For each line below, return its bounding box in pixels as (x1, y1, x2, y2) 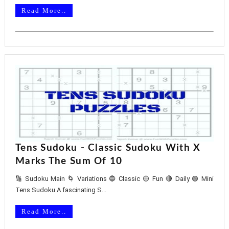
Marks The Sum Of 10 (15, 156, 123, 166)
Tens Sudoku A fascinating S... (15, 186, 106, 194)
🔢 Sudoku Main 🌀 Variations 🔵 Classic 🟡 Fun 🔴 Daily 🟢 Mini (15, 175, 214, 182)
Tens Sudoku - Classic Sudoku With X (15, 143, 201, 153)
